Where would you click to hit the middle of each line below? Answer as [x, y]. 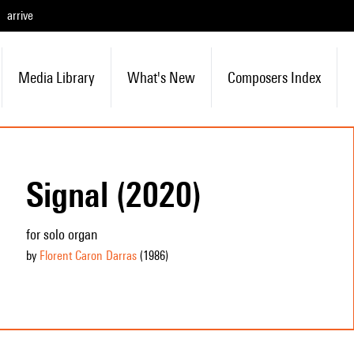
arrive [20, 15]
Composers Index [274, 77]
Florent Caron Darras [88, 256]
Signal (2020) [113, 194]
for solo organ [62, 234]
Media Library [56, 77]
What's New [161, 77]
